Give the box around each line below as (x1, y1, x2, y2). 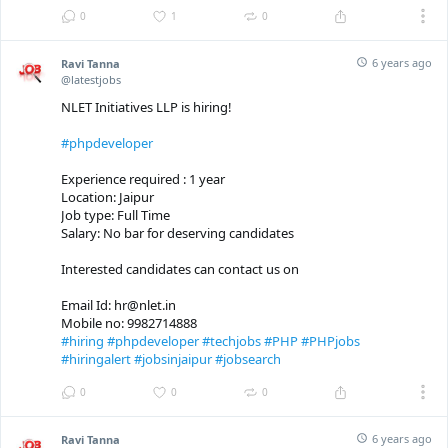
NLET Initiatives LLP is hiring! (61, 98, 232, 117)
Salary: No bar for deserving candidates (61, 224, 294, 243)
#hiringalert (61, 350, 131, 369)
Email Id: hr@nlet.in (61, 296, 176, 315)
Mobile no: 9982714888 (61, 314, 197, 333)
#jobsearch (215, 350, 281, 369)
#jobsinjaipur (134, 350, 212, 369)
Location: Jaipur (61, 188, 154, 207)
